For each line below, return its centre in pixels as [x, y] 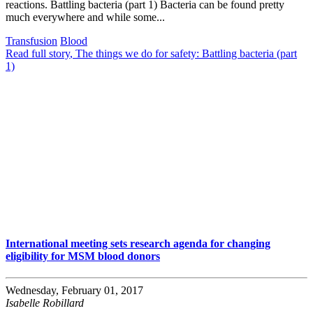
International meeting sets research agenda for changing [138, 243]
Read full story [38, 54]
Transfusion [31, 41]
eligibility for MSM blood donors [83, 256]
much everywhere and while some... [85, 17]
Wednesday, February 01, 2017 [74, 290]
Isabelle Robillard [45, 303]
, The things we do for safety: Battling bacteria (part [183, 54]
